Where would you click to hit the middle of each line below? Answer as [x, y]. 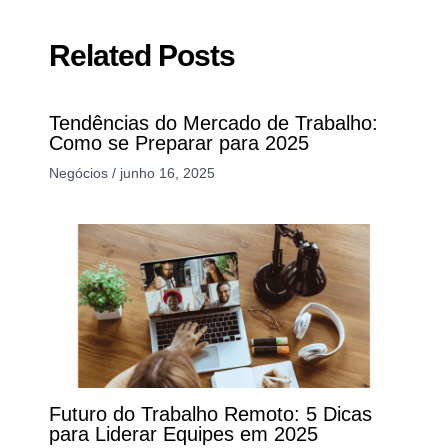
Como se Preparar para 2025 [178, 143]
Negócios [78, 173]
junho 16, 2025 [167, 173]
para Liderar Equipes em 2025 [183, 433]
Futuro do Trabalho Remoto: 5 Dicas [210, 413]
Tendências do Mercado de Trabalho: [213, 123]
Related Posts [141, 56]
